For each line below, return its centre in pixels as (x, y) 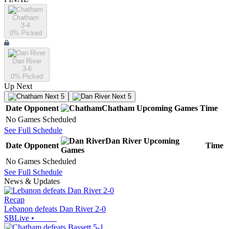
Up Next (18, 86)
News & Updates (32, 181)
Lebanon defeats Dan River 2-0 (55, 209)
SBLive (17, 218)
